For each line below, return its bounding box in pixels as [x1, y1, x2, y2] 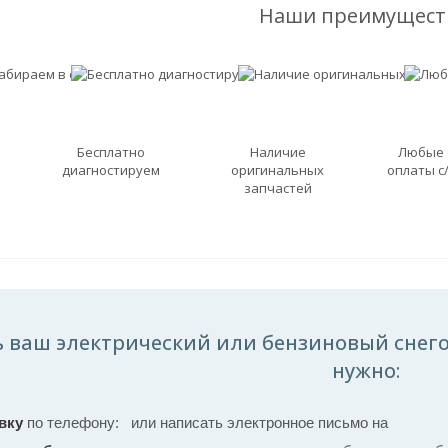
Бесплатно [77, 143, 146, 161]
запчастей [243, 179, 312, 197]
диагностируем [62, 161, 161, 179]
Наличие [249, 143, 306, 161]
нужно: [332, 357, 400, 384]
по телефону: [23, 414, 123, 431]
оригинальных [231, 161, 325, 179]
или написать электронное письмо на [127, 414, 392, 431]
